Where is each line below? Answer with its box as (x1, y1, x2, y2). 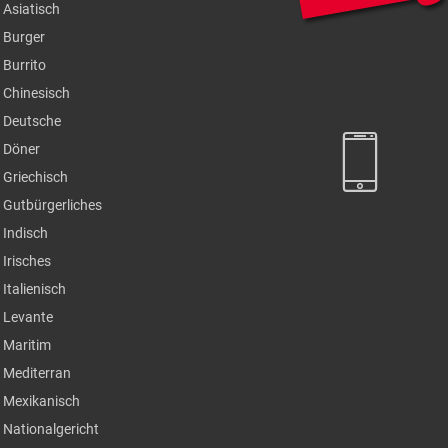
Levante (2, 309, 53, 325)
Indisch (2, 225, 48, 241)
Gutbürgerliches (2, 197, 102, 213)
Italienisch (2, 281, 66, 297)
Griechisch (2, 169, 68, 185)
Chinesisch (2, 85, 70, 101)
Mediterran (2, 365, 71, 381)
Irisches (2, 253, 51, 269)
